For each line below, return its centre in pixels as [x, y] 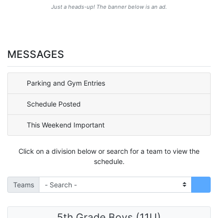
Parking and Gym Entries [66, 83]
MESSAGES [36, 54]
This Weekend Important [66, 125]
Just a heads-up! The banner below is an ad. [109, 7]
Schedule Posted [54, 104]
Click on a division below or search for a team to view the [109, 151]
